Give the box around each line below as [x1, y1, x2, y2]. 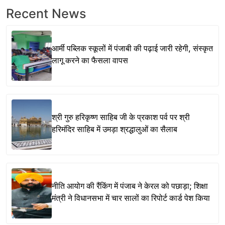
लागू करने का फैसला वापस [52, 55, 128, 66]
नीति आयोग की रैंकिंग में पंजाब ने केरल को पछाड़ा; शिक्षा [52, 181, 208, 191]
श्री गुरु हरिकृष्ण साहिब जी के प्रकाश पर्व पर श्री [52, 112, 190, 123]
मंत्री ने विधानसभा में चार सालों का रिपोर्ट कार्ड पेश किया [52, 193, 210, 203]
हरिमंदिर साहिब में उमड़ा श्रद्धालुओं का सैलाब [52, 124, 177, 135]
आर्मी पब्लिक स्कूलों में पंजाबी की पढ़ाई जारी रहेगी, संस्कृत [52, 43, 213, 54]
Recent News [6, 6, 86, 21]
